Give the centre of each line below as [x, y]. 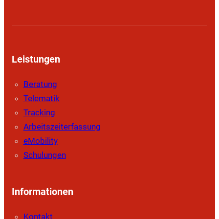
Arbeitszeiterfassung [62, 127]
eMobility [40, 141]
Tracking [39, 113]
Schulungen [44, 155]
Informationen [42, 192]
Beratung [40, 84]
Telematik [41, 99]
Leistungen [36, 59]
